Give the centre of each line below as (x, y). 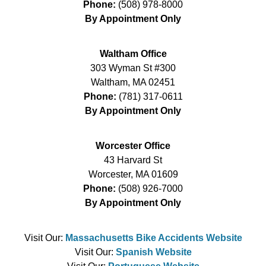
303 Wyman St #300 (133, 68)
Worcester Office (133, 145)
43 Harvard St (133, 160)
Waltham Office (133, 53)
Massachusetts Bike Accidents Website (153, 237)
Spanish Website (153, 252)
